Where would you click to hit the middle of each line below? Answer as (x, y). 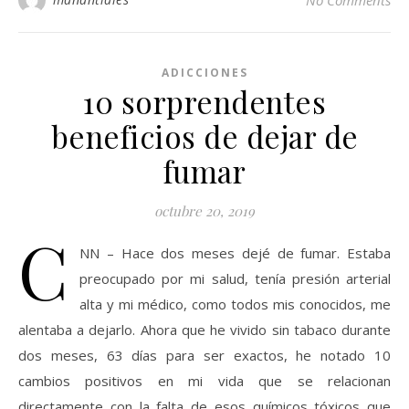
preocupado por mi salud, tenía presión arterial (235, 278)
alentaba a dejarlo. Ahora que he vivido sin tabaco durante (204, 330)
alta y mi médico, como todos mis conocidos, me (235, 304)
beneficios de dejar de (204, 136)
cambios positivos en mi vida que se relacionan (204, 381)
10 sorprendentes (204, 101)
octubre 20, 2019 (204, 211)
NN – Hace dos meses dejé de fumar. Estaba (235, 253)
